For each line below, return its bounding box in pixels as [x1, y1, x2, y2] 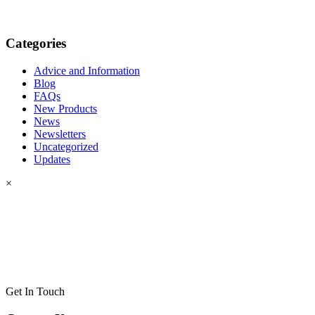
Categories [6, 36, 66, 51]
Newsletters [34, 128, 86, 140]
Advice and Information [34, 65, 140, 77]
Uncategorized [34, 141, 98, 153]
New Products [34, 103, 97, 115]
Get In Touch [6, 285, 65, 297]
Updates [34, 153, 70, 165]
